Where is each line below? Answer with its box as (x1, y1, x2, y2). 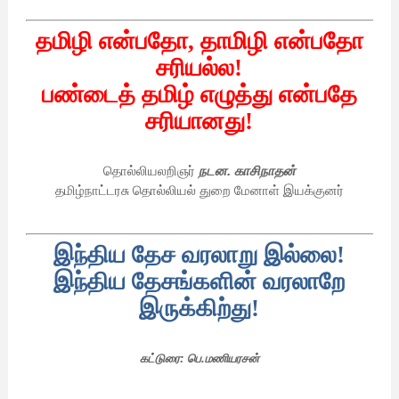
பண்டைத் (41, 81, 135, 109)
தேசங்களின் (132, 268, 257, 296)
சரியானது (145, 108, 246, 135)
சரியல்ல (156, 54, 235, 82)
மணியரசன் (204, 352, 259, 366)
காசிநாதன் (233, 163, 296, 179)
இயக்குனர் (282, 183, 344, 199)
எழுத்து (199, 81, 273, 109)
